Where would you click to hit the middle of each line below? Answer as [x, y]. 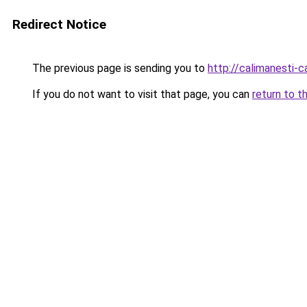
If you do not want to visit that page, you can [141, 94]
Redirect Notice [59, 24]
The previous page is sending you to [119, 68]
